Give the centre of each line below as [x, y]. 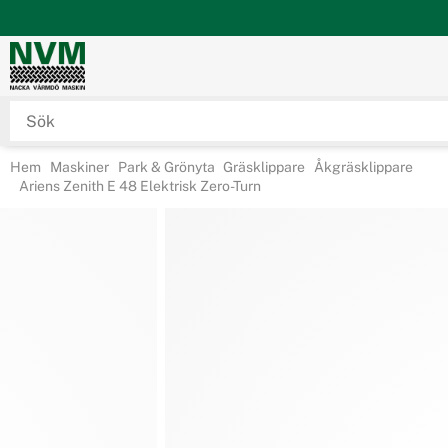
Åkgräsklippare [362, 167]
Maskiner [77, 167]
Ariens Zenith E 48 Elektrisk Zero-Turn [138, 186]
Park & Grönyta [164, 167]
